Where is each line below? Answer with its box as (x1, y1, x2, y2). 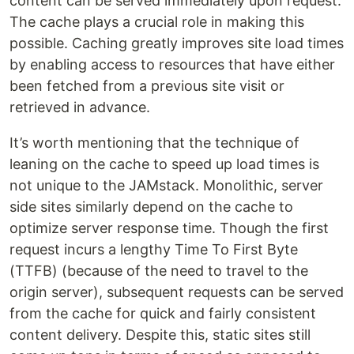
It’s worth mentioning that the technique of (9, 134, 299, 151)
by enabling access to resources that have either (9, 56, 335, 73)
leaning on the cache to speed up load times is (9, 156, 319, 172)
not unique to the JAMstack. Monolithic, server (9, 177, 323, 194)
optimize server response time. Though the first (9, 220, 329, 236)
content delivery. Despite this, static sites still (9, 326, 311, 343)
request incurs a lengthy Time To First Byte (9, 241, 298, 258)
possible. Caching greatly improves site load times (9, 35, 344, 51)
